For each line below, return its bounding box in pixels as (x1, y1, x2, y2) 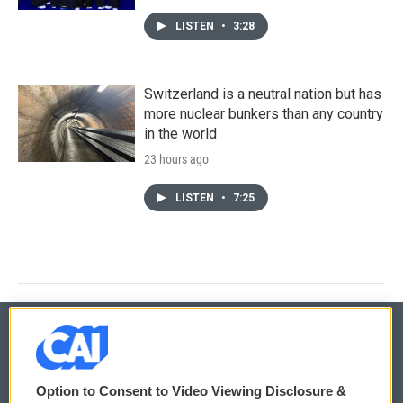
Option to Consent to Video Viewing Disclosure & (36, 383, 346, 399)
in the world (144, 124, 217, 142)
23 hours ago (144, 151, 209, 166)
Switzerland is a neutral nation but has (144, 85, 381, 103)
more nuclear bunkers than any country (144, 104, 383, 122)
